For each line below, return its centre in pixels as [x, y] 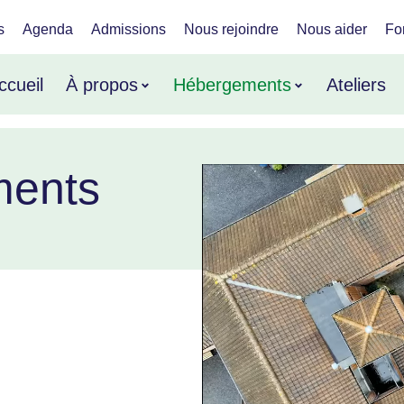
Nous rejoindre [231, 29]
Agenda [48, 29]
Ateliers [357, 84]
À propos [102, 84]
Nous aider [332, 29]
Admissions [129, 29]
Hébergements [233, 84]
